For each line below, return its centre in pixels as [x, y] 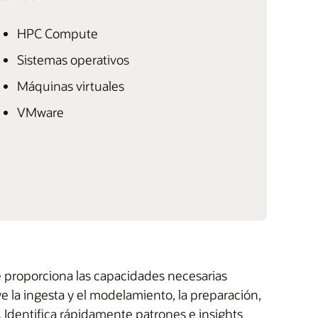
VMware [40, 113]
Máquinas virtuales [71, 86]
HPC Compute [57, 34]
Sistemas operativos [73, 60]
